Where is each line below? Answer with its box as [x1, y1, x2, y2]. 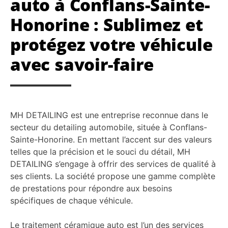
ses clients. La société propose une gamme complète [10, 171, 215, 182]
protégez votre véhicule [10, 33, 213, 56]
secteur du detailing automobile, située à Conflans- [10, 122, 207, 133]
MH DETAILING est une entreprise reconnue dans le [10, 110, 208, 121]
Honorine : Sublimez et [10, 13, 203, 37]
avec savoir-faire [10, 53, 154, 76]
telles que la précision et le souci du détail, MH [10, 147, 190, 157]
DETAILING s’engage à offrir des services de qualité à [10, 159, 216, 169]
